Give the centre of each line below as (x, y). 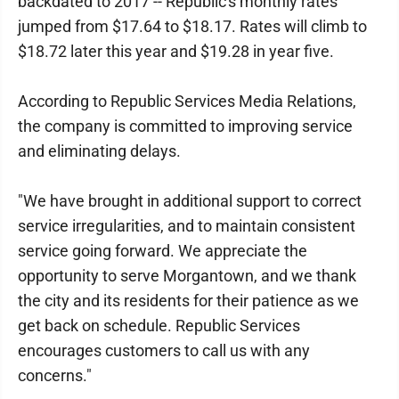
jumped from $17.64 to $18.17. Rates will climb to (192, 26)
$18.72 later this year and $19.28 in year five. (176, 51)
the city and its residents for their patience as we (188, 301)
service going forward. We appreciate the (163, 251)
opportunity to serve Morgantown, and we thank (187, 276)
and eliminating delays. (99, 151)
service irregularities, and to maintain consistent (187, 226)
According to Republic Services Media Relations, (187, 101)
